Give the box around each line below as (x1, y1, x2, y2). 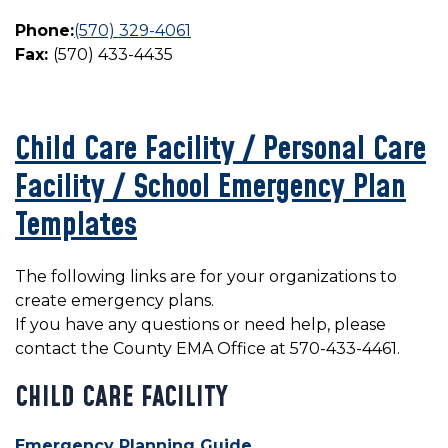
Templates (15, 203, 137, 249)
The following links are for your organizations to (15, 267, 397, 287)
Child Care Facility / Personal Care (15, 127, 426, 173)
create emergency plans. (15, 291, 222, 311)
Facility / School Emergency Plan (15, 165, 406, 211)
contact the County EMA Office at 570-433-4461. (15, 339, 400, 359)
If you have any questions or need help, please (15, 315, 386, 335)
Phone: (15, 21, 74, 41)
